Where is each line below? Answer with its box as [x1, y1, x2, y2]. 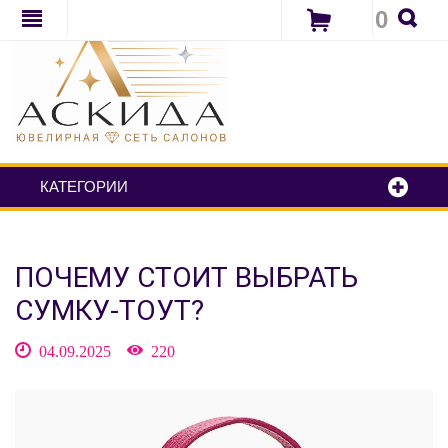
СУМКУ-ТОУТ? [15, 294, 204, 327]
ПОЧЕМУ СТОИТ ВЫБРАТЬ [15, 261, 358, 294]
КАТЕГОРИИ [40, 178, 128, 195]
